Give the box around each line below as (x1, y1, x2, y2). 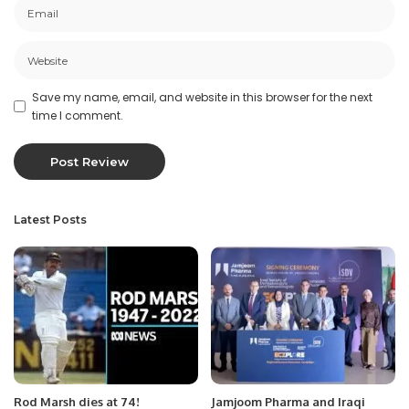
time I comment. (32, 107, 123, 123)
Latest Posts (14, 212, 87, 226)
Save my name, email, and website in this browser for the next (32, 89, 372, 105)
